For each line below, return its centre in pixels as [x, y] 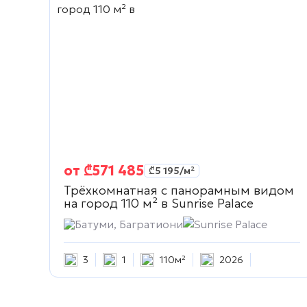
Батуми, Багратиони [129, 224]
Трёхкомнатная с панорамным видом [179, 191]
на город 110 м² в [116, 204]
